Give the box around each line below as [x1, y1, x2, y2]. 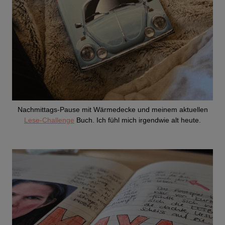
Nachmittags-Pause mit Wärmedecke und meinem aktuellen [17, 105, 208, 114]
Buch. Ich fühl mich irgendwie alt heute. [74, 116, 201, 125]
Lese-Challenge [24, 116, 74, 125]
